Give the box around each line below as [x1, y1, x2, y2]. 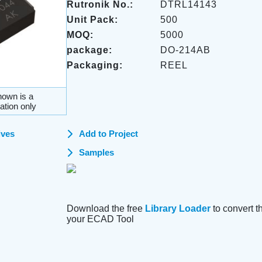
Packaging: [66, 60, 123, 70]
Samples [78, 147, 114, 157]
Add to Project [78, 129, 138, 139]
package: [66, 45, 112, 55]
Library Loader [144, 204, 211, 213]
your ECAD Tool [66, 214, 134, 224]
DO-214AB [160, 45, 211, 55]
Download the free [66, 204, 145, 213]
